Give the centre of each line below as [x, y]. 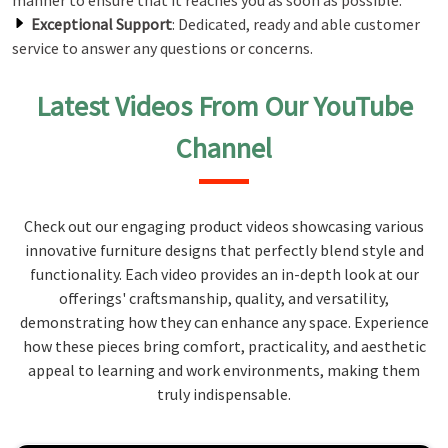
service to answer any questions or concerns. [162, 48]
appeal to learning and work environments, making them [224, 370]
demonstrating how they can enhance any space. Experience [224, 322]
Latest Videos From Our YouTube [224, 106]
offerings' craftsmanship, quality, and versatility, [224, 298]
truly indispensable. [224, 394]
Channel [224, 148]
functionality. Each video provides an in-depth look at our [224, 274]
